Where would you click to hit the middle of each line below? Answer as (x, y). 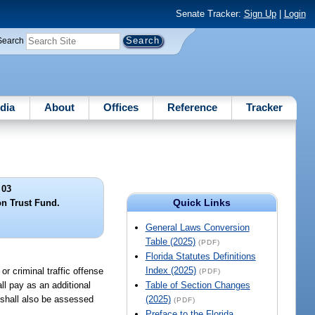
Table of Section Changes (198, 285)
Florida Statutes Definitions (200, 257)
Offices (121, 107)
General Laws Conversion (197, 228)
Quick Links (202, 203)
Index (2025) (171, 271)
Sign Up (260, 14)
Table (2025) (170, 242)
